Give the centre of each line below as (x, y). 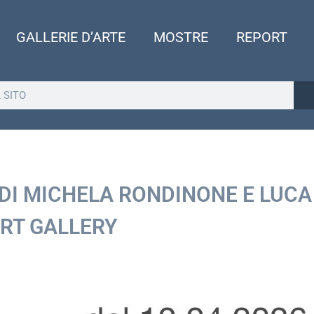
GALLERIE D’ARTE (71, 37)
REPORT (262, 37)
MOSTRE (181, 37)
